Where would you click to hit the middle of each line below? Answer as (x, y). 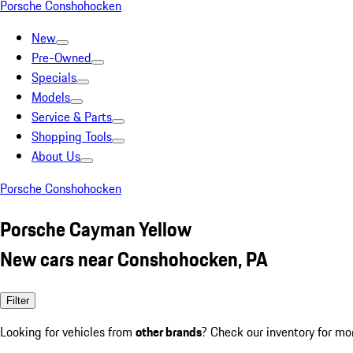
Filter (18, 300)
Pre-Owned (61, 58)
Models (51, 97)
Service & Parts (72, 117)
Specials (54, 77)
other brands (169, 331)
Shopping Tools (72, 136)
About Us (56, 156)
